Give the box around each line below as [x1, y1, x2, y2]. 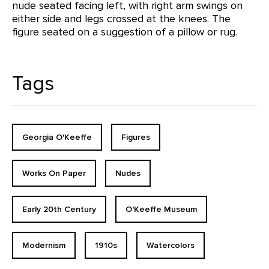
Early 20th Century [22, 204, 96, 214]
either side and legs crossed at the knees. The [12, 12, 231, 25]
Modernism [22, 240, 65, 250]
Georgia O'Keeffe [22, 132, 92, 142]
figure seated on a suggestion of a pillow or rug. [12, 25, 237, 38]
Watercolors [147, 240, 195, 250]
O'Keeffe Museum [125, 204, 197, 214]
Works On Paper [22, 168, 86, 178]
